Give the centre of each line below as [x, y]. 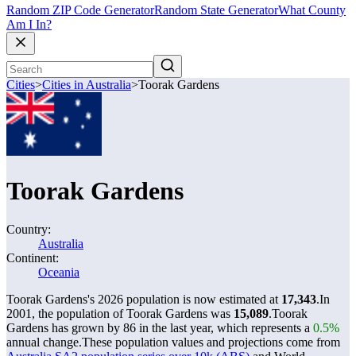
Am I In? [29, 25]
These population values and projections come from [211, 342]
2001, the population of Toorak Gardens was [120, 313]
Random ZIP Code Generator [80, 10]
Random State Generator [216, 10]
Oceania [59, 272]
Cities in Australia [87, 85]
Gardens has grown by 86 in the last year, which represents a [160, 328]
